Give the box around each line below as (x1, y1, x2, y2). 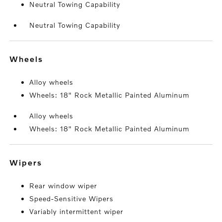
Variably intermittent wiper (29, 207, 124, 216)
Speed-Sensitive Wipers (29, 194, 114, 203)
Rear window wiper (29, 181, 98, 190)
